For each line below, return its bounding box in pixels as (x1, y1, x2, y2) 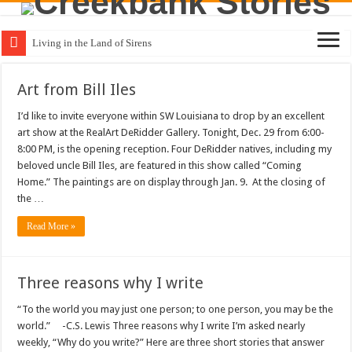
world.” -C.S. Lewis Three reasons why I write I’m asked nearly (17, 320, 306, 332)
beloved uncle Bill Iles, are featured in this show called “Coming (17, 159, 302, 171)
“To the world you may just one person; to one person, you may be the (17, 303, 334, 315)
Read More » (27, 221, 76, 232)
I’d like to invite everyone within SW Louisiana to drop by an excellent (17, 110, 325, 122)
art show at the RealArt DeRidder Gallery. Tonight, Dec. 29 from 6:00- (17, 126, 325, 138)
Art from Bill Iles (17, 80, 137, 99)
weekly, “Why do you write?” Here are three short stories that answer (17, 336, 325, 348)
